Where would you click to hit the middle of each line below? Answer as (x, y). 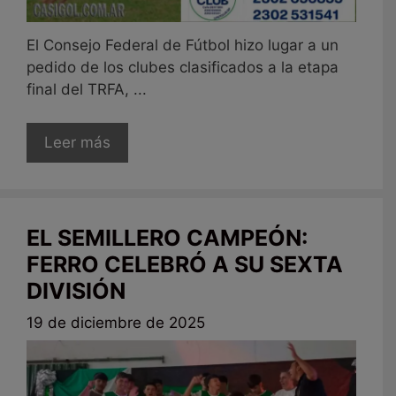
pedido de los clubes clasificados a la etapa (183, 67)
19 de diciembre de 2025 (116, 322)
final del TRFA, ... (87, 89)
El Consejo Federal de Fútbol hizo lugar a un (183, 45)
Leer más (77, 143)
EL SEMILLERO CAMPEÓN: (167, 238)
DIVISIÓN (76, 291)
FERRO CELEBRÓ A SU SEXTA (185, 265)
